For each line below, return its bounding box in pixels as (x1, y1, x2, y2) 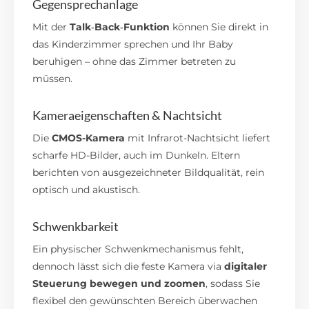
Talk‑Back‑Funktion (70, 20, 170, 33)
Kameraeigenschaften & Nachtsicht (32, 107, 223, 123)
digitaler (224, 259, 268, 272)
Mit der (32, 20, 70, 33)
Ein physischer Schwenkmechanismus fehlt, (32, 242, 244, 255)
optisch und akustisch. (32, 183, 141, 196)
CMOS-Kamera (52, 131, 126, 144)
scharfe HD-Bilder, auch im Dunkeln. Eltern (32, 148, 241, 161)
